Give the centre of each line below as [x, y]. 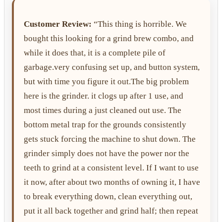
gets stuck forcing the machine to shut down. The [110, 139]
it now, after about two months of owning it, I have [112, 182]
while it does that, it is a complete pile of [95, 53]
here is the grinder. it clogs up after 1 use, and [104, 96]
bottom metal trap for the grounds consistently [105, 124]
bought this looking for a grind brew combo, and [109, 38]
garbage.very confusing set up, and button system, [112, 67]
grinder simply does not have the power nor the [107, 153]
